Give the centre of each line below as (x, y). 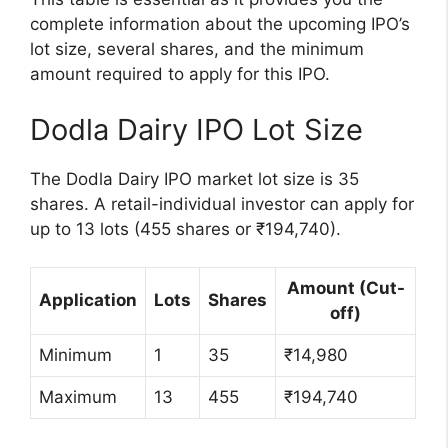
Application (88, 300)
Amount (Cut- (345, 288)
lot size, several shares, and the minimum (197, 49)
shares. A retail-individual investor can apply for (222, 203)
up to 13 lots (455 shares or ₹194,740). (185, 228)
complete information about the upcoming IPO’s (220, 24)
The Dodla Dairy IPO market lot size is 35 (194, 178)
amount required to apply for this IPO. (180, 74)
